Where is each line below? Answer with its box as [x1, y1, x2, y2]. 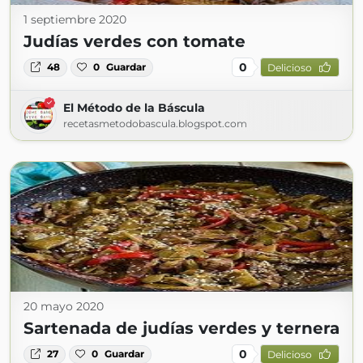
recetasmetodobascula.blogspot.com [63, 117, 247, 130]
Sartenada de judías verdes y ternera [23, 318, 340, 339]
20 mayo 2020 [23, 299, 104, 314]
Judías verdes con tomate [23, 32, 246, 52]
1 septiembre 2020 [23, 12, 126, 28]
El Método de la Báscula [63, 100, 205, 116]
